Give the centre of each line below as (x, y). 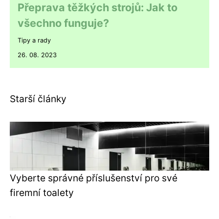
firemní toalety (42, 192)
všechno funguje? (63, 23)
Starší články (38, 99)
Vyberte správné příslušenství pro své (94, 178)
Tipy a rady (34, 40)
